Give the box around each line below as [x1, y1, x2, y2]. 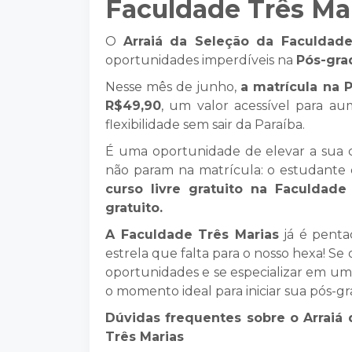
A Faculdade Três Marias [105, 227, 279, 242]
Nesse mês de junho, [105, 79, 241, 94]
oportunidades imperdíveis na [105, 53, 296, 68]
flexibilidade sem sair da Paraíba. [105, 117, 308, 132]
